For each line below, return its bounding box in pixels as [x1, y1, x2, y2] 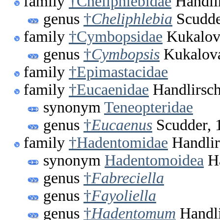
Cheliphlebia [91, 10, 172, 28]
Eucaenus [91, 116, 152, 134]
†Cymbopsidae [69, 28, 163, 46]
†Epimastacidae [69, 63, 168, 81]
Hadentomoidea [105, 152, 204, 169]
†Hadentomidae [69, 134, 168, 152]
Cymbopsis [91, 46, 160, 63]
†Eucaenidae [69, 81, 149, 99]
